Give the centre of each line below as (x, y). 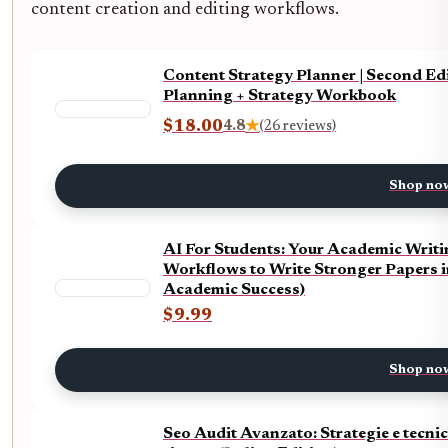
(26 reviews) (297, 127)
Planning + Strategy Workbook (279, 96)
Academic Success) (234, 290)
